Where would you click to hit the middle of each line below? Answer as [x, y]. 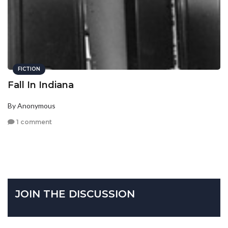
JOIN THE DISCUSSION [75, 194]
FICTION [29, 69]
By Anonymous [32, 106]
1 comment [33, 122]
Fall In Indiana [41, 85]
